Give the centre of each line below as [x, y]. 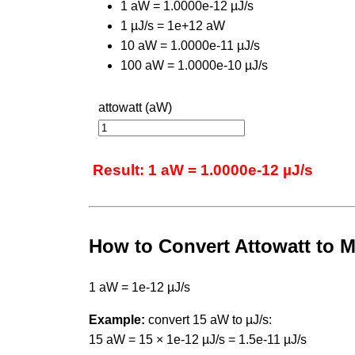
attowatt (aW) [135, 107]
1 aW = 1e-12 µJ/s [139, 287]
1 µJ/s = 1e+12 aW [173, 25]
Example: [117, 319]
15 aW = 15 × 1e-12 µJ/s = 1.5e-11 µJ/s [198, 339]
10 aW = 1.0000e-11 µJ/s [190, 45]
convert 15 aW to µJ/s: [208, 319]
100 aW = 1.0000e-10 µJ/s [194, 65]
